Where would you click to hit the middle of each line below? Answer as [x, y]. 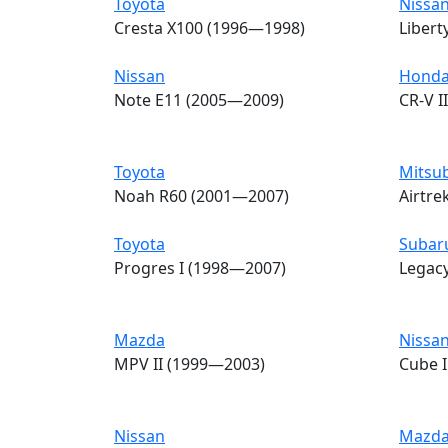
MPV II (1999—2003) [189, 363]
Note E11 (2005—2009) [199, 99]
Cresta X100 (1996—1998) [209, 27]
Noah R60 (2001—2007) [201, 195]
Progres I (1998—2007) [200, 267]
